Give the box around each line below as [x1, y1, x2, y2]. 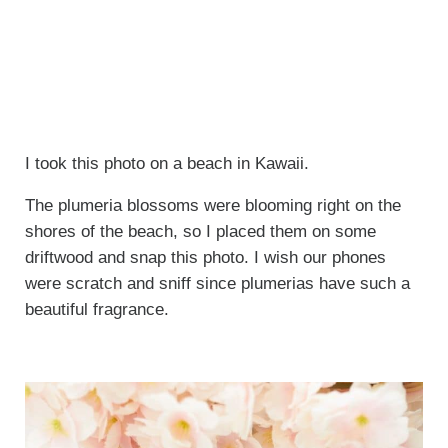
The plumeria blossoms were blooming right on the [24, 195, 401, 215]
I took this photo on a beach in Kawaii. [24, 153, 309, 173]
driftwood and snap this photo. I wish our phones [24, 247, 386, 267]
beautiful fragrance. [24, 299, 174, 319]
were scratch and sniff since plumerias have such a [24, 273, 410, 293]
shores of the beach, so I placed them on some [24, 221, 376, 241]
